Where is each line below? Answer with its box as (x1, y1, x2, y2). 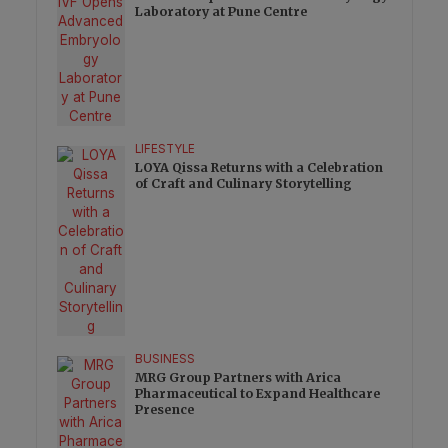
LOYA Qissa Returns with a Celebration (135, 160, 384, 176)
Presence (135, 402, 195, 418)
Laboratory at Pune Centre (135, 4, 308, 20)
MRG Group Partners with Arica (135, 370, 342, 386)
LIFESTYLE (135, 142, 196, 157)
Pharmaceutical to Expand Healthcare (135, 386, 381, 402)
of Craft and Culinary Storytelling (135, 176, 353, 192)
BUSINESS (135, 352, 196, 367)
